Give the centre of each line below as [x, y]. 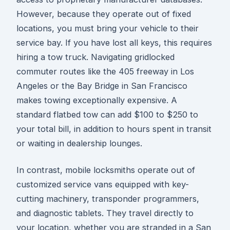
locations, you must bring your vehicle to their [108, 28]
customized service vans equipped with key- [103, 184]
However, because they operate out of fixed [104, 14]
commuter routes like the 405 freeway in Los [105, 71]
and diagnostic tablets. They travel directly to [105, 213]
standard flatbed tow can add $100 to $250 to [107, 114]
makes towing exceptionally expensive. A [97, 100]
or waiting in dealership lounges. [79, 143]
